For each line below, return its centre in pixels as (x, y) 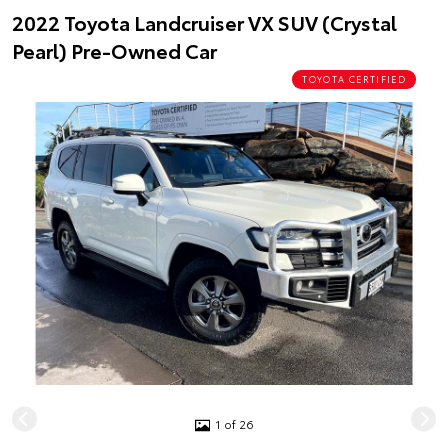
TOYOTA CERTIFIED (354, 78)
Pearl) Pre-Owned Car (114, 50)
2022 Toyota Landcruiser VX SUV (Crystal (204, 22)
